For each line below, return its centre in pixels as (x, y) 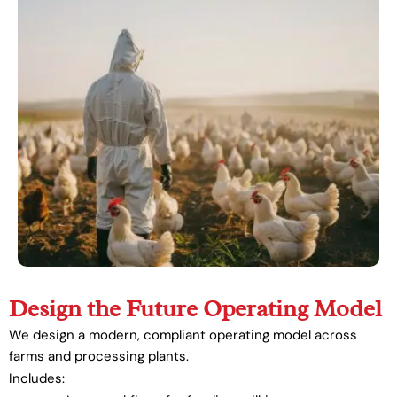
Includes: (37, 378)
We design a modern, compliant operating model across (183, 335)
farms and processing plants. (99, 356)
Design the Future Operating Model (195, 308)
